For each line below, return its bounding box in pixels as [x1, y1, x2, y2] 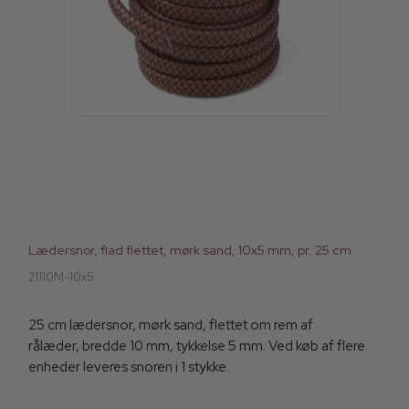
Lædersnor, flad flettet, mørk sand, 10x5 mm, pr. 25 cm [28, 242, 351, 259]
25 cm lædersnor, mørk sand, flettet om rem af [28, 316, 313, 335]
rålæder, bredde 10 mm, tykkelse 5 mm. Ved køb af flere [28, 337, 365, 356]
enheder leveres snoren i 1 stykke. [28, 358, 229, 377]
